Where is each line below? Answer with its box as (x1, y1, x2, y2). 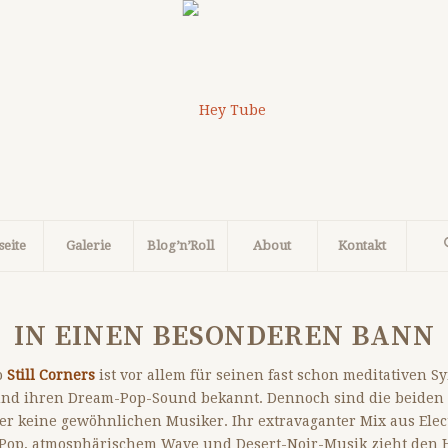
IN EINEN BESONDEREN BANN (13, 319, 435, 354)
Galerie (65, 238, 111, 253)
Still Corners (7, 366, 95, 383)
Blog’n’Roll (146, 238, 214, 253)
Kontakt (338, 238, 386, 253)
